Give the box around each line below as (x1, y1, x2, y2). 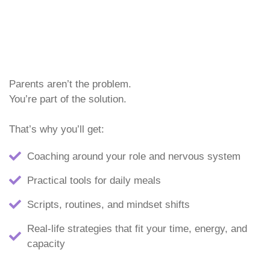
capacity (27, 237, 65, 250)
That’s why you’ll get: (9, 123, 104, 135)
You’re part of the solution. (9, 93, 127, 105)
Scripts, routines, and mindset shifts (27, 198, 190, 210)
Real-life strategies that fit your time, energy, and (27, 222, 247, 234)
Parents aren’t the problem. (9, 78, 131, 90)
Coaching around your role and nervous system (27, 150, 240, 162)
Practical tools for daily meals (27, 174, 161, 186)
